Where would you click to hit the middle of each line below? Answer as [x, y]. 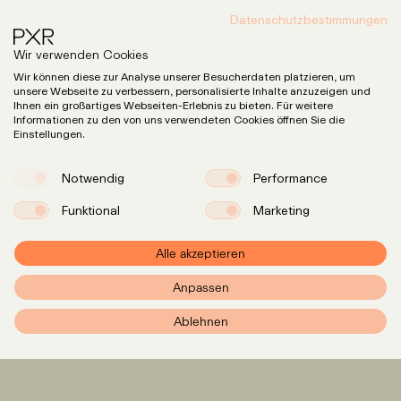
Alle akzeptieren [200, 253]
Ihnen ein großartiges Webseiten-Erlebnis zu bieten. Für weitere [173, 105]
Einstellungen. [49, 134]
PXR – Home [321, 301]
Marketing [281, 210]
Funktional [90, 210]
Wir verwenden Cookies [81, 55]
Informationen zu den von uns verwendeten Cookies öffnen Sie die [179, 119]
